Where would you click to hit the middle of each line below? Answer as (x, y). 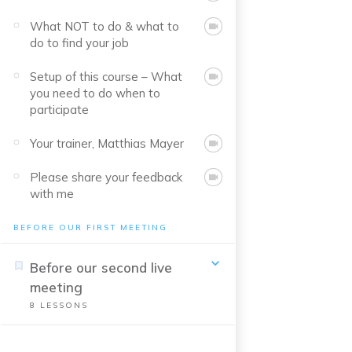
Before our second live (101, 268)
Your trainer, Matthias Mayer (107, 143)
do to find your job (79, 43)
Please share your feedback (106, 177)
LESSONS (62, 305)
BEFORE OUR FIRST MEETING (90, 227)
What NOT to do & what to (104, 26)
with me (52, 194)
